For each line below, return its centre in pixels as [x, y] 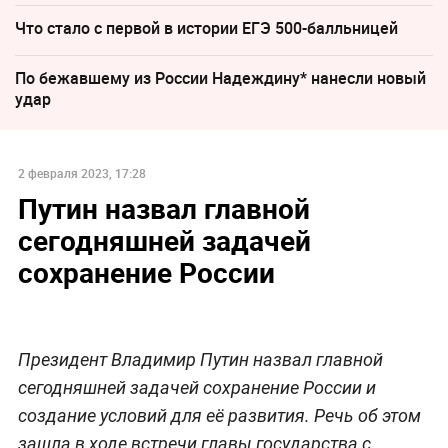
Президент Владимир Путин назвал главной [200, 359]
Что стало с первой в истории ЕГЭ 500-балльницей [206, 28]
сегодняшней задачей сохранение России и [196, 387]
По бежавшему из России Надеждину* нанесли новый [220, 78]
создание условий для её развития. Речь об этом [219, 415]
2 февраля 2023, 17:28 [81, 172]
